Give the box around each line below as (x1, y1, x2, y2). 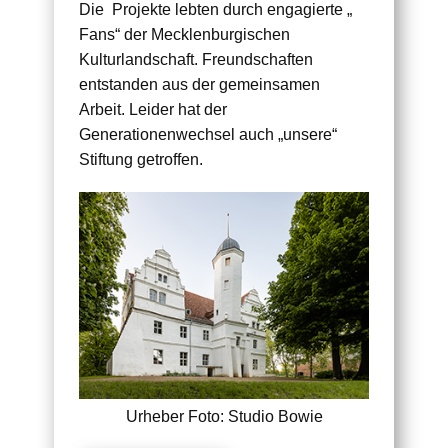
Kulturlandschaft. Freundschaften (79, 51, 313, 68)
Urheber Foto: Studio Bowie (125, 408, 323, 426)
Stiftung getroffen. (79, 151, 207, 168)
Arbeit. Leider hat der (79, 101, 227, 118)
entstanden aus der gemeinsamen (79, 76, 320, 93)
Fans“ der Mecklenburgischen (79, 26, 290, 43)
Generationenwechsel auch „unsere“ (79, 126, 337, 143)
